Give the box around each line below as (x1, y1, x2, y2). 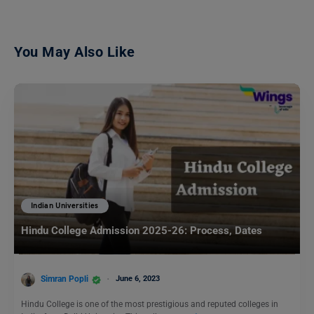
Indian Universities (31, 201, 99, 211)
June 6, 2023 (116, 274, 160, 284)
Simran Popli (41, 274, 88, 285)
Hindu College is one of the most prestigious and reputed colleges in (21, 299, 278, 309)
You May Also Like (14, 43, 135, 61)
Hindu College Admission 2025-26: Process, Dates (21, 224, 262, 238)
